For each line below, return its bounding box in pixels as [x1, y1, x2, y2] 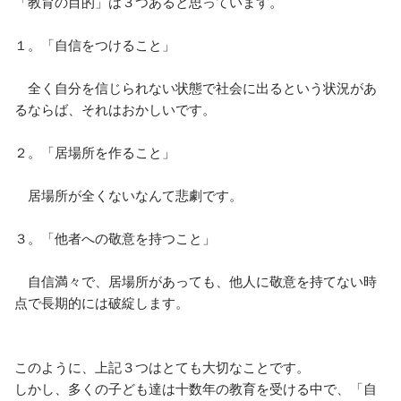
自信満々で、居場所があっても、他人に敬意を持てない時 [14, 271, 377, 290]
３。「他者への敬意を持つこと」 [14, 228, 216, 247]
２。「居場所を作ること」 [14, 142, 175, 161]
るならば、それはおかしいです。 [14, 99, 216, 118]
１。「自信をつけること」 [14, 35, 175, 54]
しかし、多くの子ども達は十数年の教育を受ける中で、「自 [14, 379, 377, 397]
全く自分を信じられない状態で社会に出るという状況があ [14, 78, 377, 97]
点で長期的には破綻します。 [14, 293, 189, 311]
